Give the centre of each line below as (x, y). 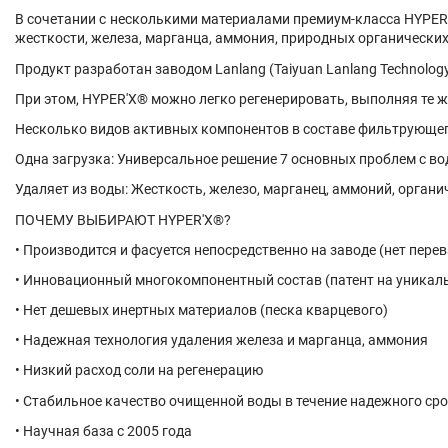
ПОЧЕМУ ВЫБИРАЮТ (86, 219)
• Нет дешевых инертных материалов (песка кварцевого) (201, 310)
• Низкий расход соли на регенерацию (139, 370)
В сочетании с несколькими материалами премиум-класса (210, 19)
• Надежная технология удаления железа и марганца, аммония (221, 340)
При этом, (48, 98)
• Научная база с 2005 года (103, 430)
